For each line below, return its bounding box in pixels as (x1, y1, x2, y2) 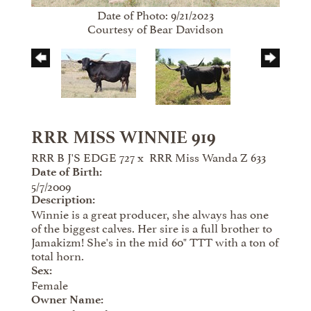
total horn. (31, 246, 84, 264)
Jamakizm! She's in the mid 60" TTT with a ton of (31, 232, 278, 251)
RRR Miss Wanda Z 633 (149, 147, 266, 166)
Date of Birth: (31, 165, 102, 179)
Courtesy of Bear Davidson (87, 19, 224, 37)
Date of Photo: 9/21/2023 (97, 5, 214, 24)
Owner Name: (31, 292, 103, 307)
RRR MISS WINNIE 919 (31, 126, 216, 148)
